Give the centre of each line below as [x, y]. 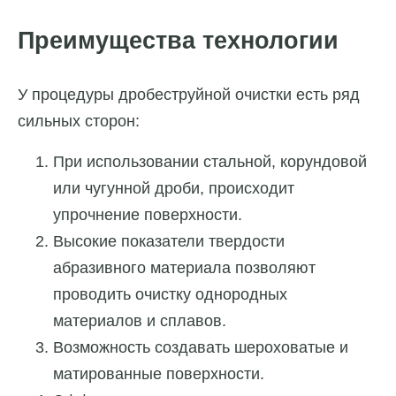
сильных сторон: [79, 121]
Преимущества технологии [178, 41]
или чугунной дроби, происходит [174, 188]
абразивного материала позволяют [184, 267]
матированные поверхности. [159, 373]
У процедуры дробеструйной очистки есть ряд [189, 94]
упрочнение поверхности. [148, 214]
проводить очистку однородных [170, 294]
